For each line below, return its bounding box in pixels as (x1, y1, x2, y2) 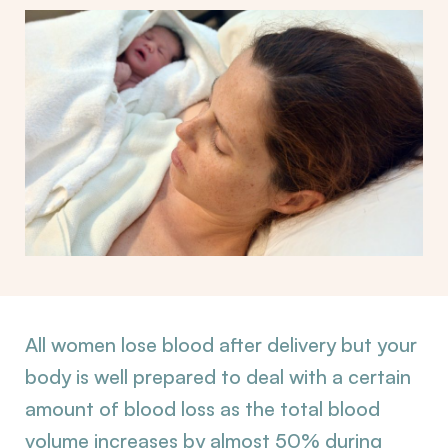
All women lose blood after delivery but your (25, 332, 417, 357)
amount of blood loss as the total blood (25, 396, 380, 421)
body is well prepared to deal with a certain (25, 364, 411, 389)
